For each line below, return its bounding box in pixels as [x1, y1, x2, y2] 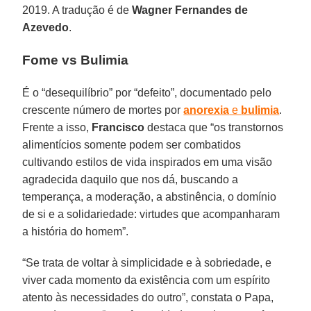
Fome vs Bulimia [22, 52, 129, 67]
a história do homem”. [22, 225, 129, 237]
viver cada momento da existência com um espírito [22, 274, 271, 286]
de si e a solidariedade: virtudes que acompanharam [22, 208, 280, 220]
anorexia [183, 103, 230, 116]
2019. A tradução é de [22, 3, 133, 16]
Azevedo [22, 21, 69, 33]
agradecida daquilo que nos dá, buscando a [22, 173, 239, 185]
